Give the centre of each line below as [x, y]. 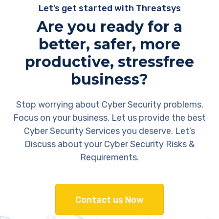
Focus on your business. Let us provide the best [109, 118]
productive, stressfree [109, 62]
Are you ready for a [109, 27]
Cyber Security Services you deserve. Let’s [109, 131]
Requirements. [109, 158]
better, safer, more [109, 44]
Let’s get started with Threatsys [109, 9]
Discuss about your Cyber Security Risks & [109, 144]
